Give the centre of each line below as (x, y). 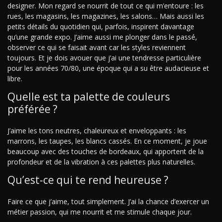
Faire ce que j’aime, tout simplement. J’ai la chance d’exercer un (108, 202)
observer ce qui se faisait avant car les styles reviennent (97, 48)
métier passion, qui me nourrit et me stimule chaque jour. (100, 212)
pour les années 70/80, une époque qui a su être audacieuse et (108, 68)
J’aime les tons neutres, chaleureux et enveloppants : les (97, 131)
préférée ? (32, 109)
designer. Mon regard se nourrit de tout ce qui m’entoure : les (106, 6)
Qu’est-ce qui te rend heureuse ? (88, 180)
